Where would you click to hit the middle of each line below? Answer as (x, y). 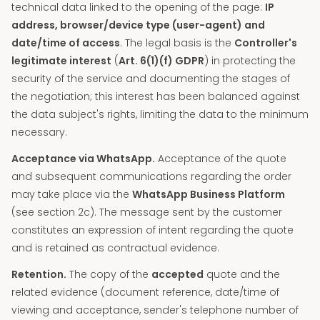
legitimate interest (61, 61)
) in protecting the (250, 61)
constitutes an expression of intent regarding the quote (152, 230)
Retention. (39, 274)
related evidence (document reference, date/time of (145, 292)
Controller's (266, 43)
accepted (177, 274)
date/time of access (66, 43)
